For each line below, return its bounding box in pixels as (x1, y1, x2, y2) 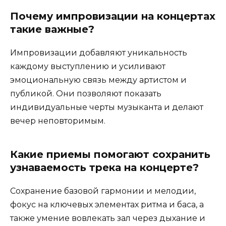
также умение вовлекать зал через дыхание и (10, 213, 205, 223)
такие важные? (10, 23, 94, 35)
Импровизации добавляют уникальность (10, 47, 187, 58)
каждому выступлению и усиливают (10, 61, 165, 71)
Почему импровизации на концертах (10, 10, 215, 22)
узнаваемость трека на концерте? (10, 161, 199, 174)
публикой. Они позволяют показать (10, 88, 161, 98)
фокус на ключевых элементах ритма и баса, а (10, 199, 204, 209)
